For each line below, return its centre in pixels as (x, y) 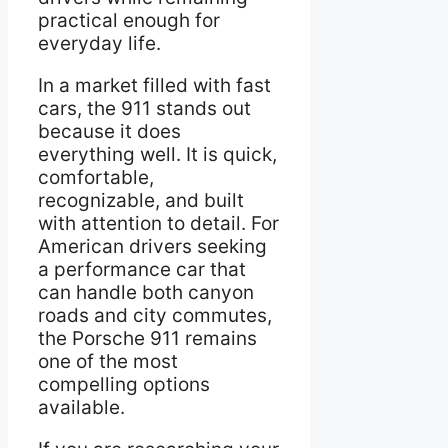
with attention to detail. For (158, 223)
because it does (109, 131)
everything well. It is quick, (157, 154)
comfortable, (96, 177)
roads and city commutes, (155, 315)
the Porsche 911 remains (147, 338)
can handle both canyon (146, 292)
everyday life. (99, 43)
